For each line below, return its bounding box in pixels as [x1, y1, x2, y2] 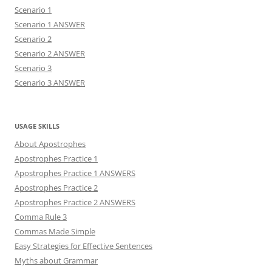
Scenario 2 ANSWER [15, 47, 85, 59]
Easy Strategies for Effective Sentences [15, 240, 152, 251]
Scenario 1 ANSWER [15, 18, 85, 30]
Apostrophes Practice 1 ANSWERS [15, 167, 135, 178]
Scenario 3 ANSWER [15, 76, 85, 88]
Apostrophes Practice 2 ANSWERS [15, 196, 135, 208]
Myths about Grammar [15, 254, 98, 266]
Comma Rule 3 [15, 211, 67, 222]
